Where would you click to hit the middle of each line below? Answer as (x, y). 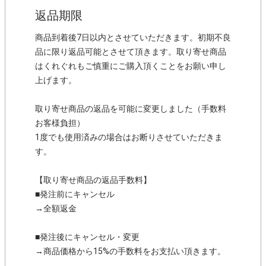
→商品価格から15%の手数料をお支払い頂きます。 (130, 251)
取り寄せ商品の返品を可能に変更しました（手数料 (131, 109)
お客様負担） (60, 123)
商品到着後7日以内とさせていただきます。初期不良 (133, 38)
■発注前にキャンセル (75, 194)
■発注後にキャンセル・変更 (87, 237)
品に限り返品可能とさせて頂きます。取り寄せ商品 (131, 52)
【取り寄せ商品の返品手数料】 (93, 180)
